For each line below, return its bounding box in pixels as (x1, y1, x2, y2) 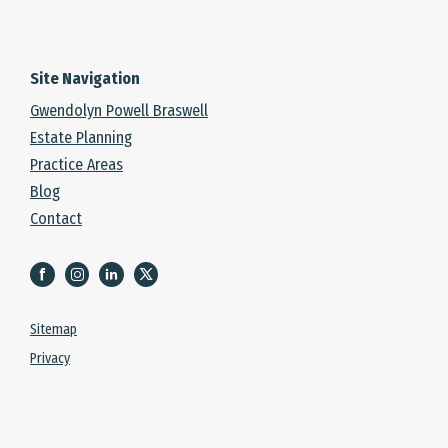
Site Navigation (30, 69, 140, 89)
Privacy (30, 350, 70, 368)
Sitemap (30, 321, 77, 339)
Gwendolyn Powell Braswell (30, 101, 208, 121)
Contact (30, 209, 82, 229)
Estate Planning (30, 128, 132, 148)
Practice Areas (30, 155, 123, 175)
